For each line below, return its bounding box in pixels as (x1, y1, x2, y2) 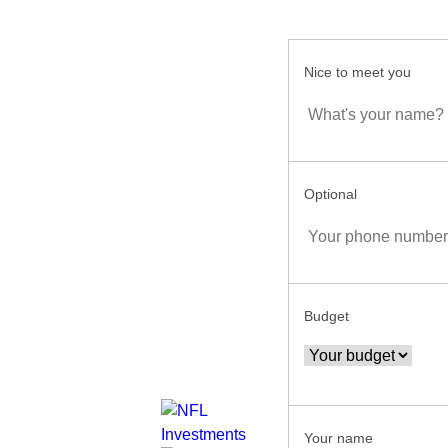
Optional (304, 186, 358, 202)
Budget (304, 308, 350, 324)
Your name (304, 430, 374, 446)
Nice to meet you (304, 64, 412, 80)
